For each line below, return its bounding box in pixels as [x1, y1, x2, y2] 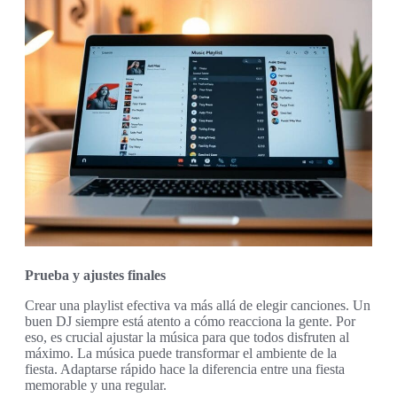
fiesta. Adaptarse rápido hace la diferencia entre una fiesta [25, 361, 345, 377]
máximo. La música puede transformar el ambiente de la [25, 345, 337, 361]
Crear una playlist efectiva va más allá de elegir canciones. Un [25, 297, 370, 313]
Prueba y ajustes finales [25, 267, 166, 283]
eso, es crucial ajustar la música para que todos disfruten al [25, 329, 349, 345]
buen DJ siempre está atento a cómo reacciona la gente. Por [25, 313, 355, 329]
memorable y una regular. [25, 377, 167, 393]
